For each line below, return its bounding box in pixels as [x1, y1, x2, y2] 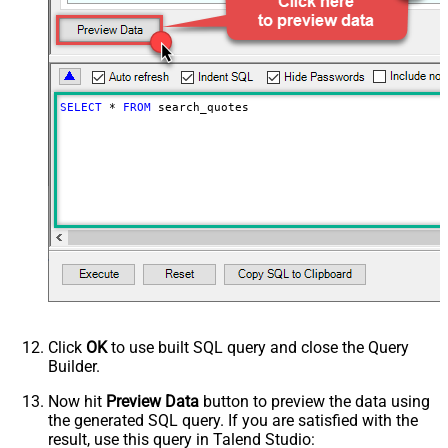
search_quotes [150, 100, 249, 114]
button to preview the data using [199, 391, 430, 411]
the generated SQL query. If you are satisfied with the [48, 410, 418, 430]
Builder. [48, 356, 100, 376]
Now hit [48, 391, 106, 411]
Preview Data [106, 391, 199, 411]
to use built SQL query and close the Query [107, 337, 409, 357]
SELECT [59, 100, 102, 114]
